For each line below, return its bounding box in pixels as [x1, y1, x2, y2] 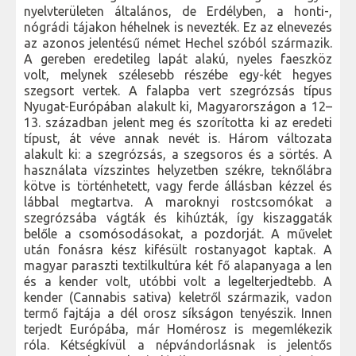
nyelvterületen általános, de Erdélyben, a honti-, [24, 4, 332, 19]
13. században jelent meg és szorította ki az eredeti [24, 115, 332, 130]
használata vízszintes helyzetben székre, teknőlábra [24, 163, 332, 178]
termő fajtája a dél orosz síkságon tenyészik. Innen [24, 306, 332, 321]
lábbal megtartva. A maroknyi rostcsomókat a [24, 195, 332, 210]
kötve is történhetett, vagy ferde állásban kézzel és [24, 179, 332, 194]
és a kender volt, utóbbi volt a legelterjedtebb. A [24, 274, 332, 289]
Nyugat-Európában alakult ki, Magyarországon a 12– [24, 99, 332, 114]
